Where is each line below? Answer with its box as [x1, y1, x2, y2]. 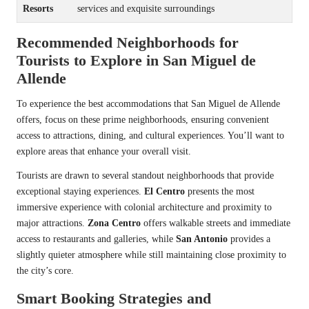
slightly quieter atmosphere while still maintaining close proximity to [17, 249, 286, 260]
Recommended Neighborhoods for [17, 33, 239, 51]
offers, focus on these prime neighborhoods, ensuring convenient [17, 114, 269, 125]
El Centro [144, 186, 185, 197]
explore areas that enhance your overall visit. [17, 146, 191, 157]
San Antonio [176, 233, 228, 244]
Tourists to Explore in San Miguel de [17, 51, 256, 69]
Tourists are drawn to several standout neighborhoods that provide [17, 170, 274, 181]
